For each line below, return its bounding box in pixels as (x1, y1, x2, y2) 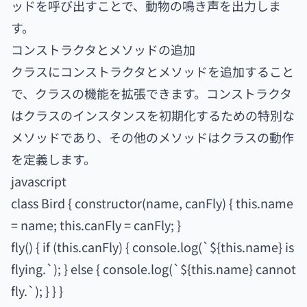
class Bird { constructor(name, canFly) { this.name (11, 194, 293, 212)
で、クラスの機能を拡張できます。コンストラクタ (11, 84, 292, 102)
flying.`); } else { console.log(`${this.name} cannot (11, 260, 296, 278)
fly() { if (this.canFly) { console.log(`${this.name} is (11, 238, 294, 256)
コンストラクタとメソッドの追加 (11, 40, 195, 58)
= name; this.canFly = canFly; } (11, 216, 181, 234)
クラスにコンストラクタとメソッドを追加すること (11, 62, 294, 80)
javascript (11, 172, 66, 190)
